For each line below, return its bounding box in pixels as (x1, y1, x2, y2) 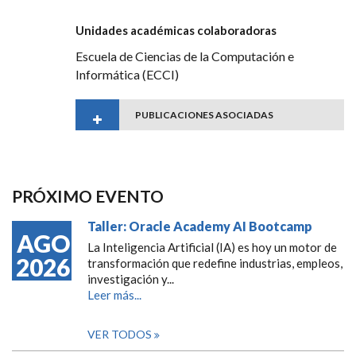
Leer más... (87, 287, 141, 302)
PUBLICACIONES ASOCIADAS (135, 108, 273, 121)
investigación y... (87, 271, 174, 286)
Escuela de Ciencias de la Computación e (75, 48, 294, 64)
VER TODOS (87, 327, 154, 341)
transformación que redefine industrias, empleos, (87, 255, 342, 270)
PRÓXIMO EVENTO (12, 185, 164, 206)
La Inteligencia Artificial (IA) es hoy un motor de (87, 239, 337, 254)
